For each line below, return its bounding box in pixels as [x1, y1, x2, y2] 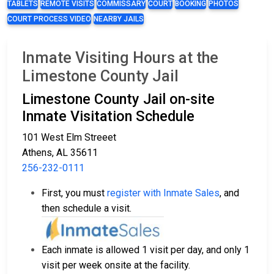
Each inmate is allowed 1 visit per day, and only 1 [42, 244, 250, 256]
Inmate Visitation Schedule [22, 108, 194, 125]
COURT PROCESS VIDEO [7, 15, 91, 24]
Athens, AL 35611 [22, 147, 98, 159]
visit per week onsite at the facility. [42, 259, 190, 272]
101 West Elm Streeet [22, 131, 116, 144]
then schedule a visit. [42, 202, 131, 215]
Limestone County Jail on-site [22, 91, 215, 108]
